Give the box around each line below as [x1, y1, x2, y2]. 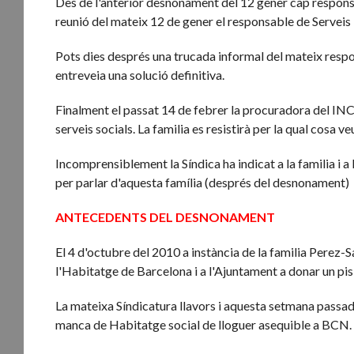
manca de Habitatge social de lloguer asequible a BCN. [55, 317, 352, 332]
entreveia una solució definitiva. [55, 67, 225, 82]
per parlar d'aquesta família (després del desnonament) [55, 175, 350, 190]
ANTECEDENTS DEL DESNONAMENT [55, 209, 276, 224]
